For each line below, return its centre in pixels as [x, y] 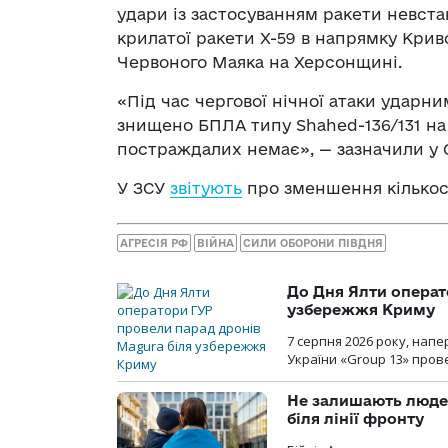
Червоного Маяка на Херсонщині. [259, 61]
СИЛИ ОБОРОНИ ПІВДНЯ [313, 243]
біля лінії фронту [355, 419]
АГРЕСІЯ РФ [154, 243]
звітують [206, 187]
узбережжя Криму [361, 310]
